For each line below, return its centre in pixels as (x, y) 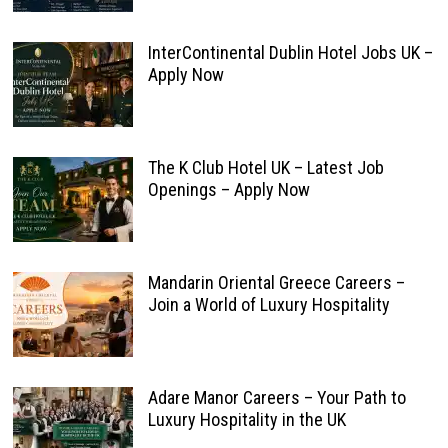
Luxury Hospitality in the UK (246, 419)
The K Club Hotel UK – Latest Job (265, 167)
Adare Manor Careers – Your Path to (276, 397)
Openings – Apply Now (228, 189)
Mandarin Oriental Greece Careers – (276, 282)
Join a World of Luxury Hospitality (268, 304)
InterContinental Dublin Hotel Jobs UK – (290, 52)
